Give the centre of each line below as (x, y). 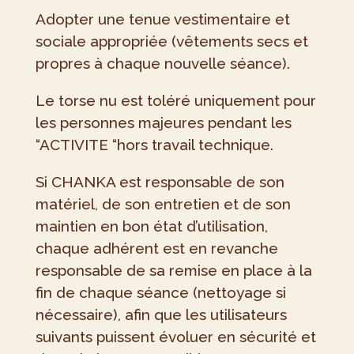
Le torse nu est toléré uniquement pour (175, 101)
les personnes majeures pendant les (163, 123)
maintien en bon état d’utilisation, (151, 226)
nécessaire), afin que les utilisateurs (161, 315)
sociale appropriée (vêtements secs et (171, 41)
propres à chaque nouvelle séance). (162, 64)
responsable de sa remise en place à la (173, 271)
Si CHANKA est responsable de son (160, 182)
